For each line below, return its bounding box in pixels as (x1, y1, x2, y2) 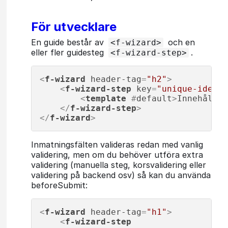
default (136, 93, 172, 103)
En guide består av (31, 37, 106, 47)
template (85, 93, 126, 103)
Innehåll (177, 93, 218, 103)
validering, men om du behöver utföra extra (31, 149, 203, 160)
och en (165, 37, 195, 47)
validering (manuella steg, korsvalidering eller (31, 159, 206, 170)
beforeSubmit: (31, 180, 88, 190)
